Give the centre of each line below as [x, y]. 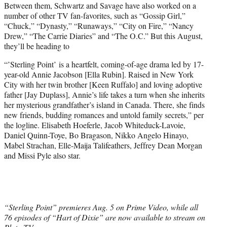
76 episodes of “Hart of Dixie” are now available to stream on [105, 217]
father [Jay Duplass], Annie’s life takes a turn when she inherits [104, 95]
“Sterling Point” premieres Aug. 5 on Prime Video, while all [101, 207]
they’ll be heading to [37, 46]
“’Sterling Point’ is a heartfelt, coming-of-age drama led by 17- [104, 64]
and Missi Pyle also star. [42, 156]
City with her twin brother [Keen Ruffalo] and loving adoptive [103, 85]
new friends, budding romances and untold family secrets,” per [104, 115]
